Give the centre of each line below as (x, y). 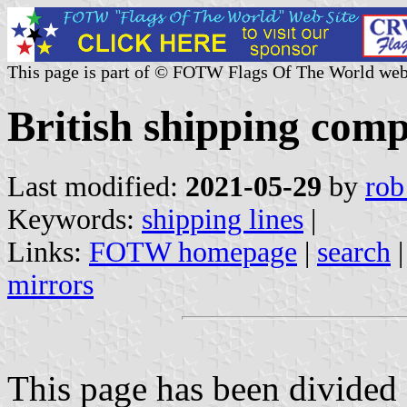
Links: (48, 252)
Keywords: (74, 219)
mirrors (50, 284)
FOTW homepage (193, 252)
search (354, 252)
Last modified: (96, 186)
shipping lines (223, 219)
